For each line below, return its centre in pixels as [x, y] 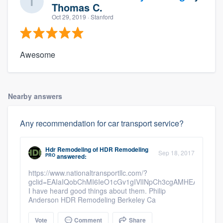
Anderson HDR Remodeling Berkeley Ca [92, 200]
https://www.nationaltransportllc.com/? [88, 173]
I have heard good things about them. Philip [97, 191]
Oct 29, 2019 [69, 17]
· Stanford [100, 17]
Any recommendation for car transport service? [102, 123]
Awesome [38, 55]
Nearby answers [35, 96]
